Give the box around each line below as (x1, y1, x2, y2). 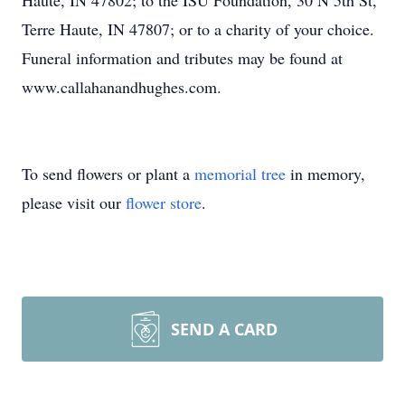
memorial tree (194, 163, 286, 184)
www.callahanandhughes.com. (22, 76, 221, 98)
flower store (126, 192, 202, 213)
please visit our (22, 192, 126, 213)
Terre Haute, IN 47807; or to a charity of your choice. (22, 18, 374, 40)
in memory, (286, 163, 365, 184)
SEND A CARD (171, 318, 278, 340)
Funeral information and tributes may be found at (22, 47, 343, 69)
